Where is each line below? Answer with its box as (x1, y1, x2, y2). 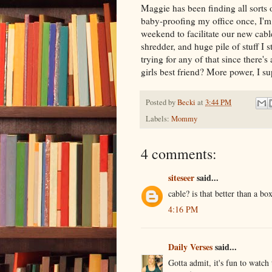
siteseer (168, 171, 194, 185)
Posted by (146, 97, 177, 107)
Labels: (146, 114, 171, 124)
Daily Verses (168, 240, 212, 254)
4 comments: (141, 144, 217, 164)
